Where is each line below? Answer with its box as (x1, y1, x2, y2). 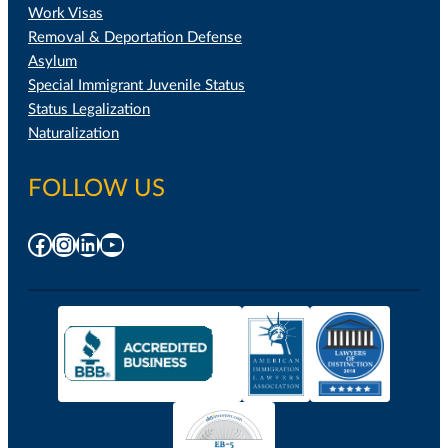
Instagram (51, 231, 155, 256)
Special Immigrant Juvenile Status (28, 78, 245, 94)
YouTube (99, 231, 185, 256)
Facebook (27, 231, 128, 256)
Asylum (28, 54, 77, 70)
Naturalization (28, 126, 119, 142)
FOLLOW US (28, 177, 165, 202)
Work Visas (28, 6, 103, 22)
